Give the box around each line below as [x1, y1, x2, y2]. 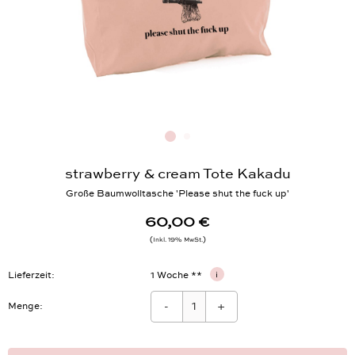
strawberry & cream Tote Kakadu [64, 176, 291, 193]
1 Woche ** [150, 281, 204, 292]
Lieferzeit [8, 281, 52, 292]
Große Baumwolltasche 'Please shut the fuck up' [66, 199, 289, 210]
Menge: [8, 311, 43, 323]
